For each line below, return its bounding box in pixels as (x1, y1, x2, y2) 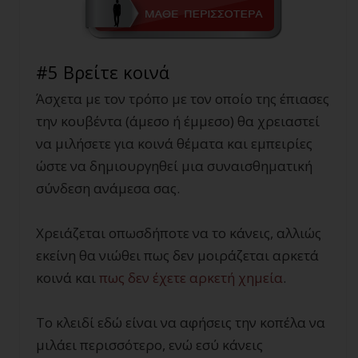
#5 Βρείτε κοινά (36, 59, 169, 84)
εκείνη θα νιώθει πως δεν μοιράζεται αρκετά (36, 245, 319, 265)
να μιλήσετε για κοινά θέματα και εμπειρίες (36, 133, 312, 153)
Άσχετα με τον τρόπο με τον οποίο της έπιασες (36, 89, 329, 108)
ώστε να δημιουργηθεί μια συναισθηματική (36, 156, 312, 175)
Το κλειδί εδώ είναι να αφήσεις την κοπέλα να (36, 312, 325, 332)
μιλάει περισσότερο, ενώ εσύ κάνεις (36, 335, 263, 354)
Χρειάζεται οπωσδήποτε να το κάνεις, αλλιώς (36, 223, 321, 242)
